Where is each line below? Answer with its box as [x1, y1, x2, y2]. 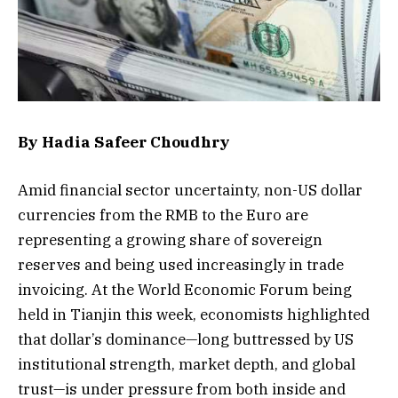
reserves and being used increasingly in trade [18, 254, 344, 275]
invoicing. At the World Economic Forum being [18, 279, 352, 299]
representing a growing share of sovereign [18, 229, 322, 250]
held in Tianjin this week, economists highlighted [18, 304, 370, 324]
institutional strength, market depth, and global [18, 354, 355, 374]
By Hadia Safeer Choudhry [18, 131, 230, 152]
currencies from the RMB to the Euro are [18, 204, 308, 225]
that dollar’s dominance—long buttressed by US [18, 329, 354, 349]
